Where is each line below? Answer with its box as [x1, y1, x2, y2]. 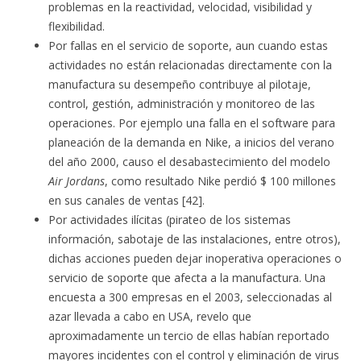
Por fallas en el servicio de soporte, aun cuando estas [48, 38, 328, 53]
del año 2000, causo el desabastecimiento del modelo [48, 154, 330, 169]
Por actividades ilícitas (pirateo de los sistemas [48, 212, 291, 227]
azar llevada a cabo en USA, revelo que [48, 309, 251, 324]
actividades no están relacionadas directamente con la [48, 57, 332, 73]
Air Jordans [48, 173, 105, 189]
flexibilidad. [48, 19, 105, 34]
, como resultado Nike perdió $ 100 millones [105, 173, 336, 189]
